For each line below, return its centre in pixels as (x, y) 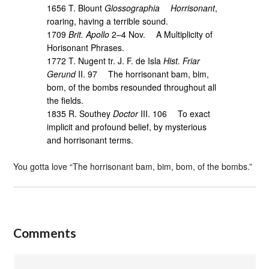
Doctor (126, 113)
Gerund (62, 74)
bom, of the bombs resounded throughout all (132, 87)
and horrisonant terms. (90, 140)
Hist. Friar (182, 60)
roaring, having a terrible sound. (108, 21)
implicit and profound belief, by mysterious (127, 126)
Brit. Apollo (89, 34)
